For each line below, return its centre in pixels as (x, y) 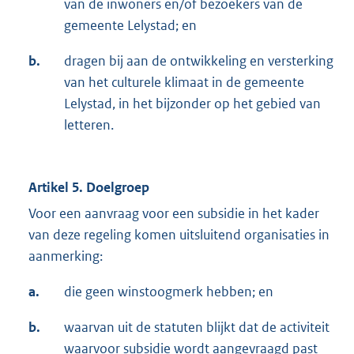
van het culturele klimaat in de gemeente (184, 83)
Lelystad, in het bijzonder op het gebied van (192, 104)
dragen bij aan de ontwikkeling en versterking (199, 61)
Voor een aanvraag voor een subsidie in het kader (174, 214)
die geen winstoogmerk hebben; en (169, 292)
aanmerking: (66, 256)
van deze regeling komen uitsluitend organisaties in (179, 235)
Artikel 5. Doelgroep (89, 188)
